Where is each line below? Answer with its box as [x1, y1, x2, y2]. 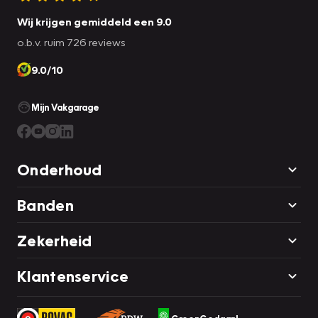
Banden [17, 194, 74, 214]
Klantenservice [17, 265, 129, 285]
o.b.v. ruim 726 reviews [17, 35, 126, 48]
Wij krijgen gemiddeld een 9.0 [17, 14, 172, 28]
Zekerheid [17, 230, 92, 250]
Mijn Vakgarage [31, 101, 99, 113]
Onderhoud [17, 159, 102, 179]
